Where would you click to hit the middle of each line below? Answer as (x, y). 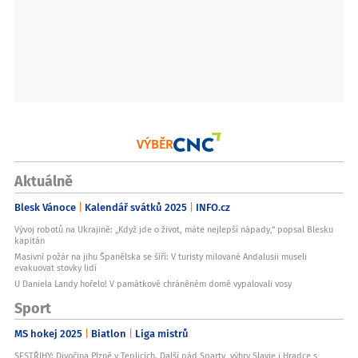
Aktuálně (44, 181)
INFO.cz (213, 207)
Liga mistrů (162, 334)
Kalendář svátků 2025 (136, 207)
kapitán (30, 240)
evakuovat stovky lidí (56, 267)
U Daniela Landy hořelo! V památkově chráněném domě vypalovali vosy (153, 283)
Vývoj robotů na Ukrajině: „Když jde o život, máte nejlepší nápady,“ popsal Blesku (174, 229)
